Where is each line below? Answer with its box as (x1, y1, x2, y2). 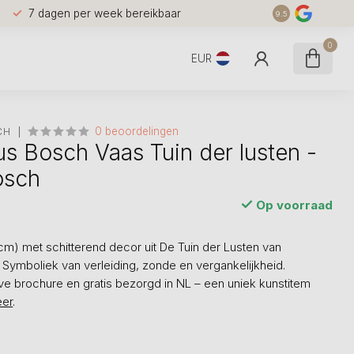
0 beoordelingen (95, 125, 179, 137)
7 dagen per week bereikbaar (28, 6, 181, 20)
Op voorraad (252, 198, 333, 213)
